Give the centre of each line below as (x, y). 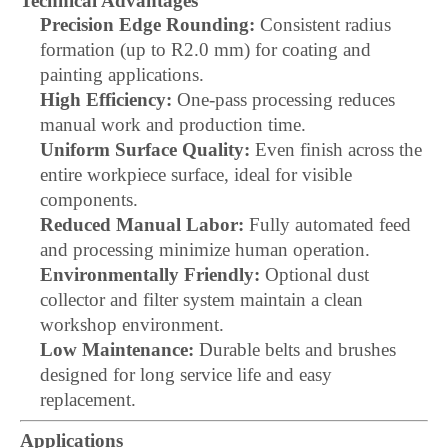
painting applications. (122, 74)
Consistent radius (323, 24)
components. (89, 199)
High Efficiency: (106, 99)
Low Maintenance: (117, 349)
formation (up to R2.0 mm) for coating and (205, 49)
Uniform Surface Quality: (145, 149)
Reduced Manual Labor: (142, 224)
